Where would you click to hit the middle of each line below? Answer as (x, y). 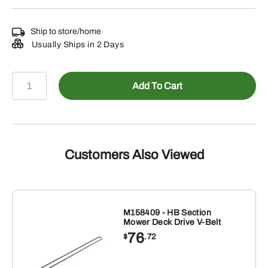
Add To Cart (158, 86)
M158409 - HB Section (167, 213)
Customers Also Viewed (134, 155)
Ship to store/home (66, 32)
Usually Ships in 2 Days (77, 45)
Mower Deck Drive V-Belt (172, 223)
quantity (31, 138)
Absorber (34, 124)
